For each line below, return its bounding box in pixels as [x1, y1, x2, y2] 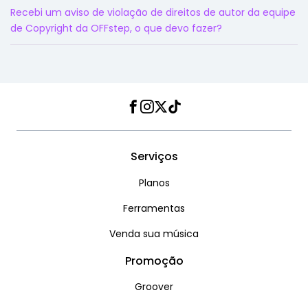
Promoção [124, 252, 184, 269]
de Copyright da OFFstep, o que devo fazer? [10, 21, 222, 36]
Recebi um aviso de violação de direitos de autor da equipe [10, 5, 296, 20]
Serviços [130, 148, 178, 165]
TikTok [173, 102, 223, 125]
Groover [135, 280, 173, 294]
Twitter [159, 102, 215, 125]
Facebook [132, 102, 213, 125]
